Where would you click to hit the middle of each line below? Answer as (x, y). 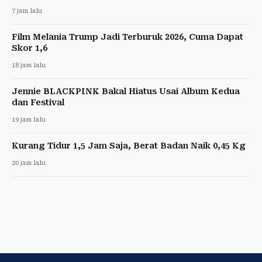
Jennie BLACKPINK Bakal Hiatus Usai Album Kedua (126, 91)
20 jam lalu (29, 163)
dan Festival (38, 102)
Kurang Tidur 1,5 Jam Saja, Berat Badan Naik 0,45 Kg (129, 145)
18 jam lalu (29, 65)
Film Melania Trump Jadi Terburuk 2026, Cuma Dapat (127, 37)
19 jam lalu (29, 119)
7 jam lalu (27, 11)
